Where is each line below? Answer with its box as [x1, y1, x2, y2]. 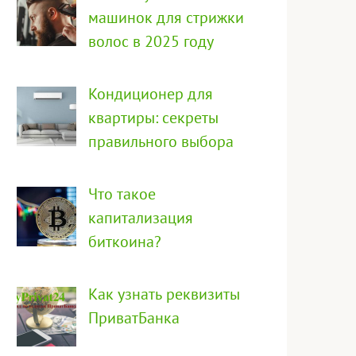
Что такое [88, 184, 156, 205]
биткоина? [88, 231, 161, 253]
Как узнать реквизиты [88, 284, 240, 305]
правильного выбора [88, 131, 234, 153]
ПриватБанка [88, 308, 180, 329]
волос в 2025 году [88, 31, 214, 52]
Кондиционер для [88, 83, 213, 105]
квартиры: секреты [88, 107, 219, 129]
